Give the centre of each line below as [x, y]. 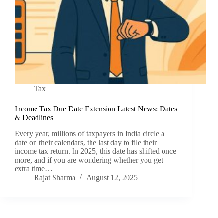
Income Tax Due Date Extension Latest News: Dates [96, 109]
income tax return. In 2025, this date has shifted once [95, 151]
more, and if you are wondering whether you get [89, 160]
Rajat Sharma [55, 178]
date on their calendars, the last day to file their [86, 143]
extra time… [34, 169]
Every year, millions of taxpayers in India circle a [90, 134]
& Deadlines [34, 118]
